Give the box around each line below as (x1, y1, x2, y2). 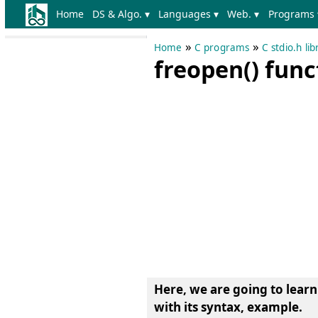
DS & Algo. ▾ (92, 7, 150, 21)
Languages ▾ (158, 7, 219, 21)
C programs (194, 41, 250, 54)
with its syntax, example (153, 299, 299, 315)
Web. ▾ (227, 7, 260, 21)
